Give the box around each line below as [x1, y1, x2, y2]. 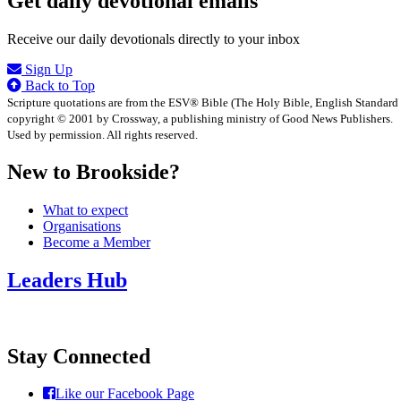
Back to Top [21, 78, 95, 94]
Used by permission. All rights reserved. [7, 128, 198, 142]
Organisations [43, 218, 121, 234]
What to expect [43, 201, 128, 218]
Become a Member [43, 234, 150, 250]
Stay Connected [7, 344, 150, 368]
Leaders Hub [7, 268, 127, 292]
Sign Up [21, 62, 73, 78]
